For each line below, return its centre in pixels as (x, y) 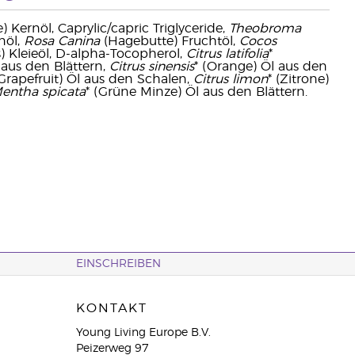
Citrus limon (230, 79)
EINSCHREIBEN (118, 264)
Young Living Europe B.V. (143, 333)
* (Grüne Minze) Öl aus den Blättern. (196, 92)
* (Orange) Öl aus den (260, 67)
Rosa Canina (61, 41)
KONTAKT (111, 308)
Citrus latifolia (227, 54)
